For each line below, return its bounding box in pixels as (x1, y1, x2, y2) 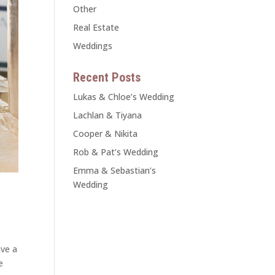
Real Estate (73, 21, 120, 33)
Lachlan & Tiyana (73, 109, 142, 121)
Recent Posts (73, 70, 141, 85)
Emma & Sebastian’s (73, 165, 157, 176)
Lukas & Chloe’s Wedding (73, 91, 175, 103)
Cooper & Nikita (73, 128, 138, 139)
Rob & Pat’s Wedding (73, 146, 159, 158)
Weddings (73, 40, 113, 52)
